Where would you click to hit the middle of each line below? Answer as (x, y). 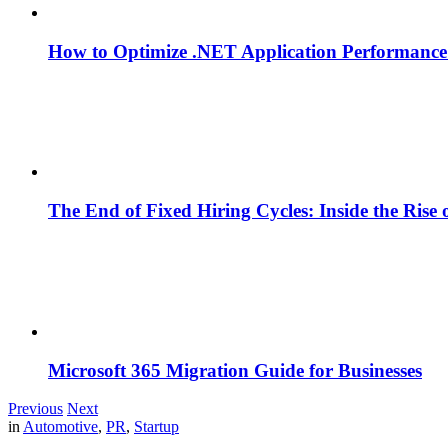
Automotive (60, 427)
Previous (35, 409)
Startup (156, 427)
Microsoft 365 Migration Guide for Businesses (235, 370)
